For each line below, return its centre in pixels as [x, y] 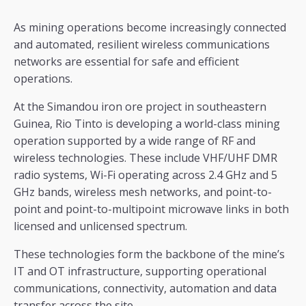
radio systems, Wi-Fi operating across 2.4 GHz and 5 [145, 175]
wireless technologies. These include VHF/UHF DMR [145, 158]
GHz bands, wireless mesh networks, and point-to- [143, 192]
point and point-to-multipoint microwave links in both [151, 209]
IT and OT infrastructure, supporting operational [140, 272]
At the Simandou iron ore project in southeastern [140, 107]
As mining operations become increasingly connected [150, 28]
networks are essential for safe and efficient [126, 62]
